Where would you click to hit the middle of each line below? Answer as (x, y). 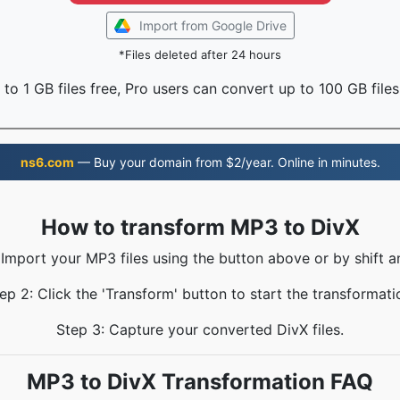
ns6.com (47, 162)
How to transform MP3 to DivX (200, 227)
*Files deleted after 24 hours (200, 54)
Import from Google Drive (212, 25)
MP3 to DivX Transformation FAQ (200, 382)
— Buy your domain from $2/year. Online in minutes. (227, 162)
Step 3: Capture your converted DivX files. (200, 329)
